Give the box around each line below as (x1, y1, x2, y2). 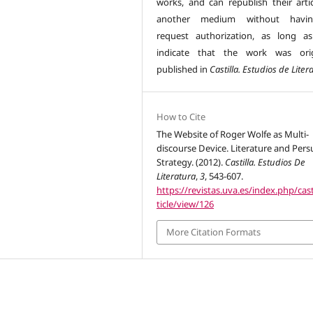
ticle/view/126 (156, 198, 214, 211)
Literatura (156, 170, 196, 183)
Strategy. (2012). (156, 156, 226, 169)
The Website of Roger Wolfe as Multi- (156, 128, 310, 141)
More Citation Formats (166, 226, 261, 239)
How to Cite (156, 110, 206, 124)
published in (156, 63, 210, 76)
